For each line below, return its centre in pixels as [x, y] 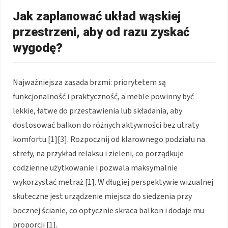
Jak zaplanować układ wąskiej [97, 16]
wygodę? [38, 48]
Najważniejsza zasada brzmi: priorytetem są [89, 82]
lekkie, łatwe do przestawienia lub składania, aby [97, 111]
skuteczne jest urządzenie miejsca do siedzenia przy [102, 196]
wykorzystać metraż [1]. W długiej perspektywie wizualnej [113, 182]
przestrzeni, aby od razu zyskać [101, 32]
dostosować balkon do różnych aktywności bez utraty [106, 125]
